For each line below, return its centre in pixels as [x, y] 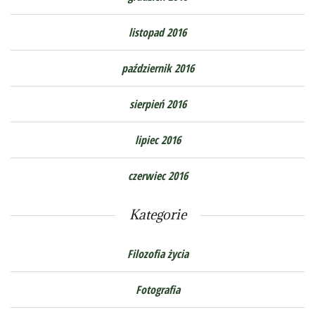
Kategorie [157, 215]
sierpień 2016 [157, 104]
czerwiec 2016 [157, 176]
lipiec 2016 [157, 140]
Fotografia [157, 290]
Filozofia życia [157, 254]
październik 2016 [157, 69]
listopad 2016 [157, 33]
